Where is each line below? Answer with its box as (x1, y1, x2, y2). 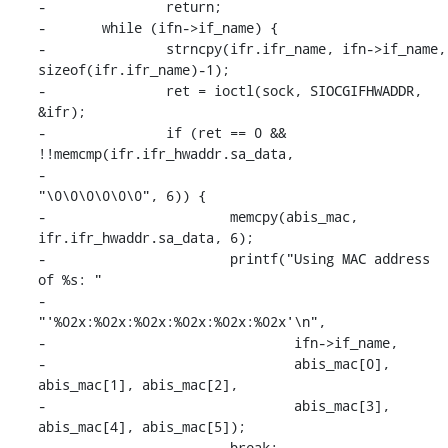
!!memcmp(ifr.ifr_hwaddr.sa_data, (37, 143, 294, 163)
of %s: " (37, 269, 102, 289)
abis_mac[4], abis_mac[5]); (37, 416, 246, 436)
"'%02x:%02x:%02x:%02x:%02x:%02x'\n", (37, 311, 326, 331)
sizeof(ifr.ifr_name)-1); (37, 59, 230, 79)
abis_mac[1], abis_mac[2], (37, 374, 238, 394)
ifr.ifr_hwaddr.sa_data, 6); (37, 227, 254, 247)
